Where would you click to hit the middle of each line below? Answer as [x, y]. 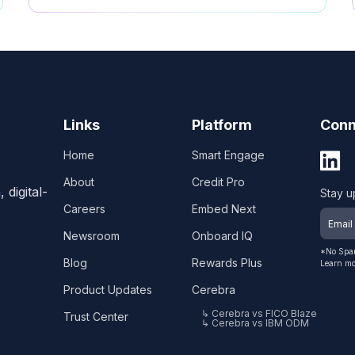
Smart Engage [228, 155]
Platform [222, 125]
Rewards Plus [227, 263]
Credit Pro [218, 182]
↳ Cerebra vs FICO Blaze [259, 313]
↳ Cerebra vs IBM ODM [255, 323]
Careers [84, 209]
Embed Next [224, 209]
